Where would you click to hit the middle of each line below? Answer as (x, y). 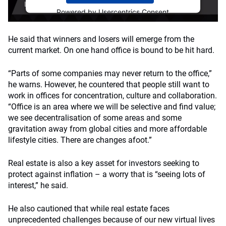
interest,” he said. (38, 185)
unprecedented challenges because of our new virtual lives (111, 220)
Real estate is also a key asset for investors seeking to (104, 163)
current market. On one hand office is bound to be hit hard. (111, 50)
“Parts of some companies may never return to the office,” (110, 73)
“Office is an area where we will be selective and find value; (112, 107)
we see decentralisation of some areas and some (95, 118)
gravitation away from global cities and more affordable (107, 129)
